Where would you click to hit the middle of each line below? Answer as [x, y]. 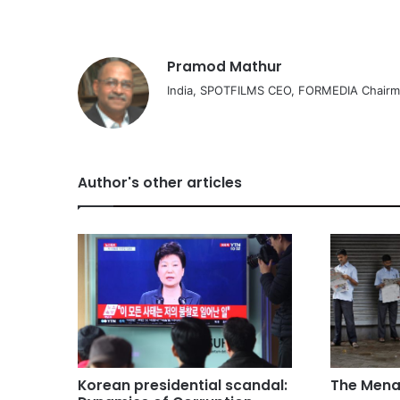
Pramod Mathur [225, 67]
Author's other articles [160, 183]
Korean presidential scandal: [183, 386]
